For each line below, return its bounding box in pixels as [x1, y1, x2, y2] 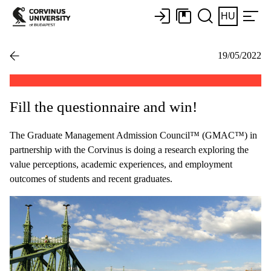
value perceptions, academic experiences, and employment [10, 158, 232, 169]
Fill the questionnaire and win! [10, 98, 197, 115]
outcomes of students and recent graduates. [10, 173, 172, 184]
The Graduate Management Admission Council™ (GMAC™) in [10, 129, 257, 140]
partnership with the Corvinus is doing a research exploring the [10, 144, 249, 155]
